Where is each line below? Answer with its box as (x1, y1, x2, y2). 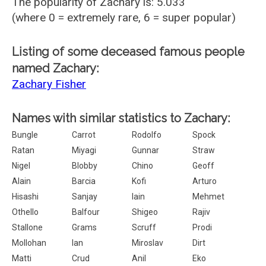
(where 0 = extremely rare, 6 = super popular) (12, 11, 236, 24)
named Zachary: (12, 61, 99, 75)
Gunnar (132, 145, 160, 155)
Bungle (12, 130, 38, 140)
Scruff (132, 223, 157, 232)
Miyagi (72, 145, 97, 155)
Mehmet (192, 192, 224, 201)
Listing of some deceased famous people (12, 45, 245, 59)
